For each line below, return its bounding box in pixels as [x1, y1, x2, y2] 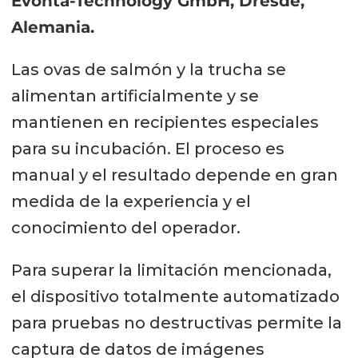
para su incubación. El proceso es [10, 139, 284, 159]
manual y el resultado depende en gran [10, 165, 338, 185]
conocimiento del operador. [10, 218, 241, 238]
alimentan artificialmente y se [10, 86, 259, 106]
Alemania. [10, 18, 94, 38]
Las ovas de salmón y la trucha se [10, 60, 286, 80]
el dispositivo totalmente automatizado [10, 286, 340, 306]
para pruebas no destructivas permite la [10, 312, 342, 332]
